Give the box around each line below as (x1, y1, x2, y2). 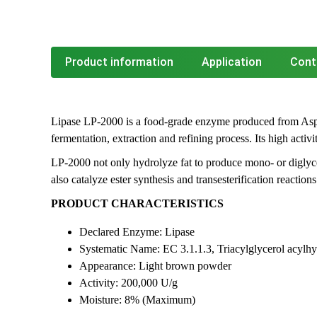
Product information (65, 55, 173, 69)
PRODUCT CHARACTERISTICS (51, 197, 224, 209)
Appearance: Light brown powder (79, 260, 231, 272)
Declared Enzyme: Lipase (79, 226, 195, 238)
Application (202, 55, 262, 69)
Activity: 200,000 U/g (79, 277, 178, 289)
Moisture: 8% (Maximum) (79, 294, 195, 306)
